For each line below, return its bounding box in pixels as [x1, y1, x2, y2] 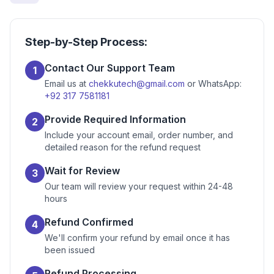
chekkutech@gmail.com [89, 78, 185, 89]
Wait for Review [45, 165, 120, 177]
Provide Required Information [45, 113, 186, 125]
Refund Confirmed [45, 216, 133, 228]
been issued [45, 245, 95, 255]
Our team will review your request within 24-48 [45, 181, 233, 191]
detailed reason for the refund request [45, 142, 201, 152]
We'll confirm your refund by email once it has [45, 232, 230, 243]
